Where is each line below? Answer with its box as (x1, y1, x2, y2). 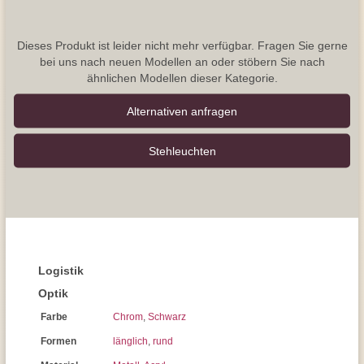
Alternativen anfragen (127, 104, 237, 117)
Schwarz (148, 311, 186, 323)
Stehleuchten (148, 144, 216, 157)
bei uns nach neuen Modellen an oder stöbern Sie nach (39, 54, 325, 67)
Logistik (38, 264, 84, 277)
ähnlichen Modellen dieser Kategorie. (86, 71, 278, 84)
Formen (41, 336, 76, 347)
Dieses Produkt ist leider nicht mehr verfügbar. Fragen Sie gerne (16, 38, 348, 51)
